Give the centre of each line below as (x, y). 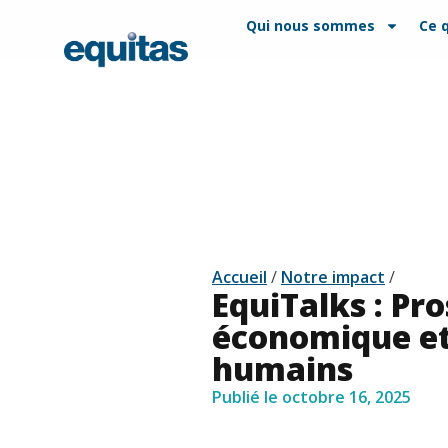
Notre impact (333, 277)
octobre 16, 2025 (346, 397)
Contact (201, 25)
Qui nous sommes (311, 25)
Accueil (239, 277)
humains (282, 369)
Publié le (245, 397)
